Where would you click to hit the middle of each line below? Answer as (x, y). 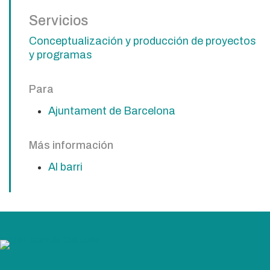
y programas (61, 55)
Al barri (66, 167)
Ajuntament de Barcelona (112, 111)
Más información (71, 146)
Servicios (58, 21)
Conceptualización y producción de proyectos (143, 41)
